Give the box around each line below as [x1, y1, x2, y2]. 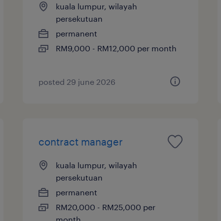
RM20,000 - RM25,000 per [56, 202, 156, 212]
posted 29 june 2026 [38, 76, 116, 86]
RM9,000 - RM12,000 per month [56, 43, 177, 53]
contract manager [38, 135, 123, 147]
